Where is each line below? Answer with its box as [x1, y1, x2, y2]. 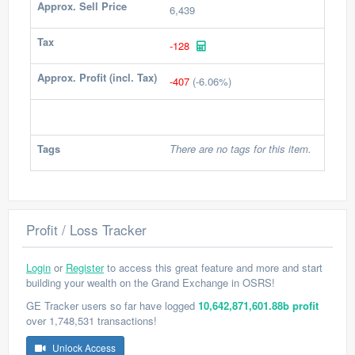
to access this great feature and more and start [104, 260, 323, 275]
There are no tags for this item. [170, 141, 311, 156]
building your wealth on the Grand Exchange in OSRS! [26, 275, 275, 290]
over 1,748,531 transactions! [26, 313, 157, 328]
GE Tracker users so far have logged [26, 298, 198, 313]
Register [66, 260, 104, 275]
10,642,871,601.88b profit [198, 298, 319, 313]
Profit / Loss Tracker [26, 219, 147, 239]
